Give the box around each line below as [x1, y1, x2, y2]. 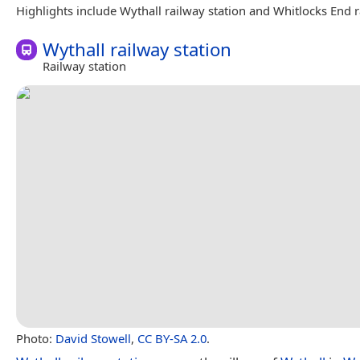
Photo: [16, 329, 55, 346]
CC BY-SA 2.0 [137, 329, 207, 346]
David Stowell [55, 329, 131, 346]
